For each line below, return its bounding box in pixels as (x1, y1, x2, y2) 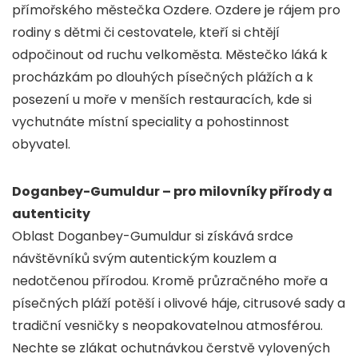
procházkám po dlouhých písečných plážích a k (12, 68, 313, 87)
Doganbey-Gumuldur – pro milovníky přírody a (12, 182, 332, 201)
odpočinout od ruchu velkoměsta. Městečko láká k (12, 46, 328, 65)
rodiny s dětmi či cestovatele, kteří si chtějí (12, 23, 280, 42)
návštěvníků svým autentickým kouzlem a (12, 249, 276, 268)
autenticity (12, 205, 90, 224)
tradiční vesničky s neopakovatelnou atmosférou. (12, 316, 323, 336)
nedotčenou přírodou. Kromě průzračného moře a (12, 272, 328, 291)
